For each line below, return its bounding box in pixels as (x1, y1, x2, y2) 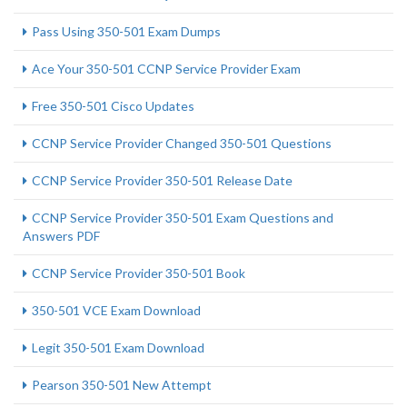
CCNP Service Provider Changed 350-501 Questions (32, 135, 332, 151)
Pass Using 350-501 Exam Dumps (32, 24, 221, 39)
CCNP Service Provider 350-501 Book (32, 265, 245, 281)
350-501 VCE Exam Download (32, 303, 201, 318)
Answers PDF (23, 228, 100, 243)
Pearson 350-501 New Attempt (32, 377, 212, 392)
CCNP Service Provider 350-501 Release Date (32, 173, 293, 188)
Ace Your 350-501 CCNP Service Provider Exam (32, 61, 301, 76)
